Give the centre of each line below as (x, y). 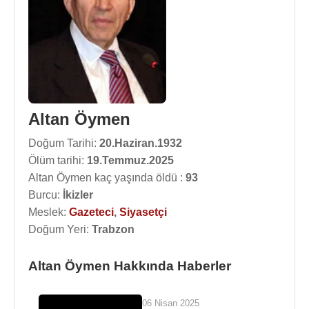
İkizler (78, 195)
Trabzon (113, 229)
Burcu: (46, 195)
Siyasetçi (143, 212)
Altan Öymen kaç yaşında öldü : (107, 178)
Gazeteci (91, 212)
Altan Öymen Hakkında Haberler (130, 266)
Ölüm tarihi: (58, 160)
